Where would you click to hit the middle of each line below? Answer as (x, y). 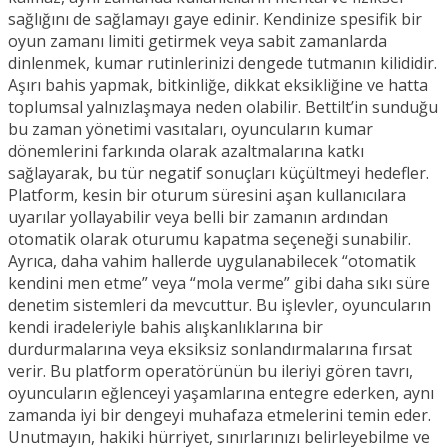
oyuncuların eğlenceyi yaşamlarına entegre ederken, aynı (221, 392)
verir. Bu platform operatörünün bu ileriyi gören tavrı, (210, 370)
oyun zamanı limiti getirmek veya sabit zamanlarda (197, 40)
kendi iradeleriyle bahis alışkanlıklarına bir (165, 326)
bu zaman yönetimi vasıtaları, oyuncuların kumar (190, 128)
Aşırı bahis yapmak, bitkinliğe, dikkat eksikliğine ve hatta (218, 84)
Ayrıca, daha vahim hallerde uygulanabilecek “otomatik (212, 260)
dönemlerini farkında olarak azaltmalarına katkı (186, 150)
